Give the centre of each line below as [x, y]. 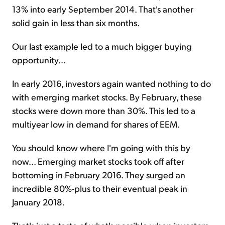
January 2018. [38, 202]
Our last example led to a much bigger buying [102, 46]
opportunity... [39, 60]
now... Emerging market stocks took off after [98, 161]
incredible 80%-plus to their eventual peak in [100, 188]
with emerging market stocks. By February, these [107, 97]
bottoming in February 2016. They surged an [99, 175]
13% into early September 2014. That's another [103, 9]
